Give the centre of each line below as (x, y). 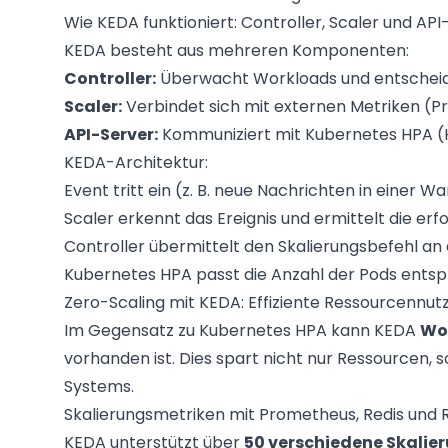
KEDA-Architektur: (136, 162)
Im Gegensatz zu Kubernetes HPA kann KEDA (242, 330)
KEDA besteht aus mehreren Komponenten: (236, 50)
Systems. (99, 386)
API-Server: (111, 134)
